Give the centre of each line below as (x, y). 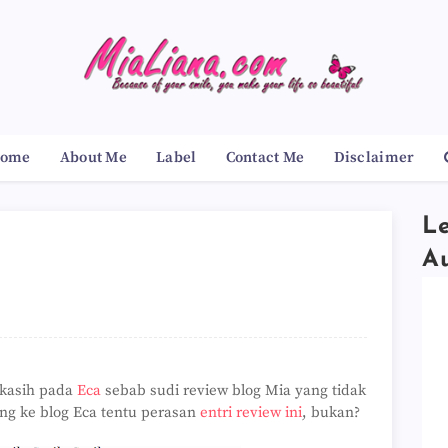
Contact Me (265, 157)
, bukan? (331, 412)
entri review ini (251, 412)
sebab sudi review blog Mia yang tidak (233, 390)
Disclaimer (374, 157)
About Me (93, 157)
